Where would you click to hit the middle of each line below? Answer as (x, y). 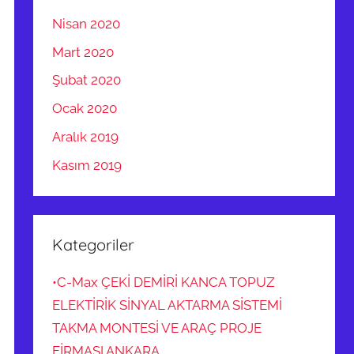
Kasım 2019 (87, 165)
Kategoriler (94, 244)
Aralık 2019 (86, 137)
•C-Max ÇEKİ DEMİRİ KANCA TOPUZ (164, 282)
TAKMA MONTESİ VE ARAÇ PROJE (157, 328)
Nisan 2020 (87, 23)
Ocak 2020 (85, 109)
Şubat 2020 (87, 80)
